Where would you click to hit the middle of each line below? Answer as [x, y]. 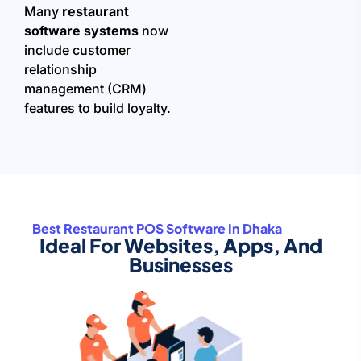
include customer [77, 50]
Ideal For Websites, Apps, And [180, 245]
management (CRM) [85, 88]
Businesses [180, 264]
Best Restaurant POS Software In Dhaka [157, 228]
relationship [60, 69]
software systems [81, 30]
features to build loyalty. [98, 108]
